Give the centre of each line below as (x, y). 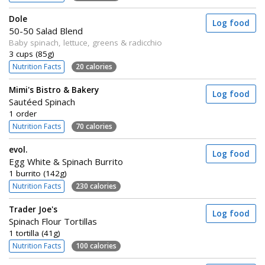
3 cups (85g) (32, 54)
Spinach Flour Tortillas (53, 221)
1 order (23, 114)
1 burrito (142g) (38, 173)
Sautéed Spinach (42, 102)
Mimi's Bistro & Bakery (54, 90)
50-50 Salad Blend (46, 31)
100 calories (96, 245)
